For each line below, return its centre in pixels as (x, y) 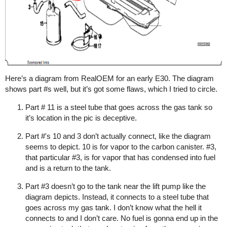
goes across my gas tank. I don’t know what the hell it (113, 207)
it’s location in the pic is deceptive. (81, 118)
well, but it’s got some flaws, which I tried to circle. (135, 89)
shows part (24, 89)
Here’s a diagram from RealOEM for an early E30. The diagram (109, 78)
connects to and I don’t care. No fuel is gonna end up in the (122, 218)
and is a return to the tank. (68, 168)
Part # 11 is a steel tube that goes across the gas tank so (119, 107)
